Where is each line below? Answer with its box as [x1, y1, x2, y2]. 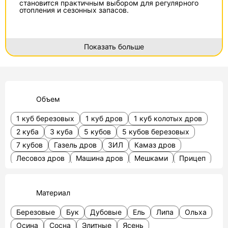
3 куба [50, 127, 73, 136]
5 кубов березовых [122, 127, 190, 136]
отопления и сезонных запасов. [19, 5, 129, 14]
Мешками [134, 153, 168, 162]
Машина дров [76, 153, 124, 162]
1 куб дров [85, 113, 123, 123]
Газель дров [54, 140, 97, 149]
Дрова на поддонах [98, 180, 167, 189]
